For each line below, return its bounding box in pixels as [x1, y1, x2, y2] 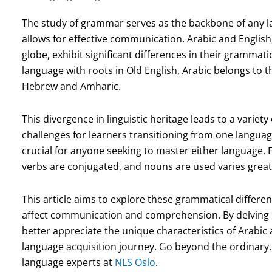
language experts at [21, 255, 115, 269]
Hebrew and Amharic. [21, 79, 121, 93]
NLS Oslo [114, 255, 155, 269]
